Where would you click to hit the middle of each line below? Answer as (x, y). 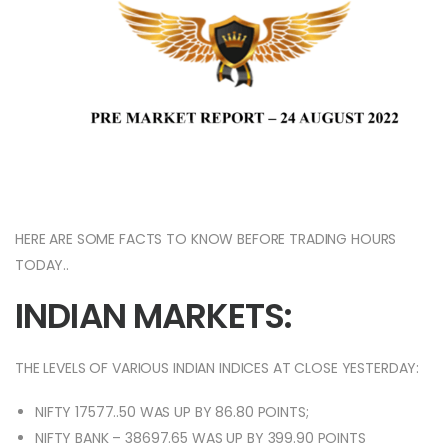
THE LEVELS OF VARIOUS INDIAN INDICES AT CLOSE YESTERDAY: (217, 368)
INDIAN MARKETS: (154, 316)
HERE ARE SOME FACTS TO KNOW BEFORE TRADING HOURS (206, 239)
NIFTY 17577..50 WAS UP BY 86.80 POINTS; (172, 412)
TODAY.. (42, 265)
